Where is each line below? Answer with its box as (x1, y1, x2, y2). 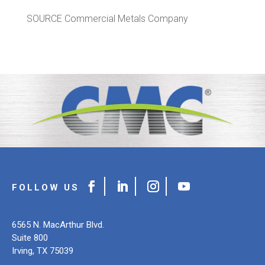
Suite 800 (12, 232, 48, 244)
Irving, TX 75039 (12, 245, 73, 257)
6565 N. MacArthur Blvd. (12, 219, 104, 231)
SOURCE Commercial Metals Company (26, 13, 188, 25)
